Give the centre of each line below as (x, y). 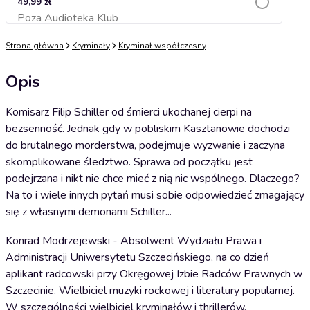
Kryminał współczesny (162, 46)
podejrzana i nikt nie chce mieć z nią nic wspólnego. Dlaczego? (153, 179)
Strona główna (35, 46)
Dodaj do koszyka (144, 22)
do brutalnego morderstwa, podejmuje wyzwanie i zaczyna (145, 145)
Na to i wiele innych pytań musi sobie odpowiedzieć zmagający (155, 195)
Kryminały (91, 46)
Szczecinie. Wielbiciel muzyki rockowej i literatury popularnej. (150, 291)
